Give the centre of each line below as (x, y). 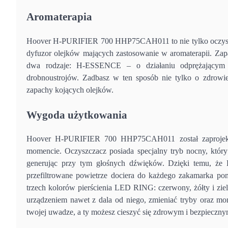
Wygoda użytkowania (77, 115)
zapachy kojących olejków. (70, 90)
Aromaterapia (59, 16)
